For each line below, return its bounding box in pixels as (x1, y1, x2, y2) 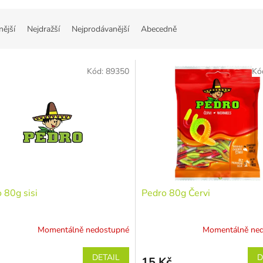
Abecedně (141, 23, 177, 35)
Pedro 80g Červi (141, 186, 210, 200)
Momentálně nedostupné (37, 224, 129, 236)
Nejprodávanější (72, 23, 129, 35)
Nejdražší (27, 23, 60, 35)
